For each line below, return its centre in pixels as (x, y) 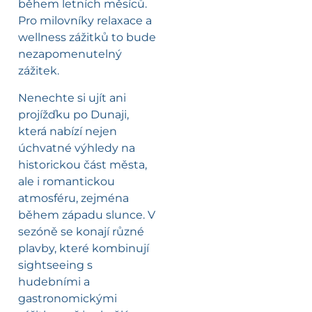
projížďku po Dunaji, (73, 114)
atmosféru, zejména (73, 198)
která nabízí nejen (68, 131)
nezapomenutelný (70, 54)
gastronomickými (68, 298)
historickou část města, (83, 164)
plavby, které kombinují (84, 248)
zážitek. (39, 71)
